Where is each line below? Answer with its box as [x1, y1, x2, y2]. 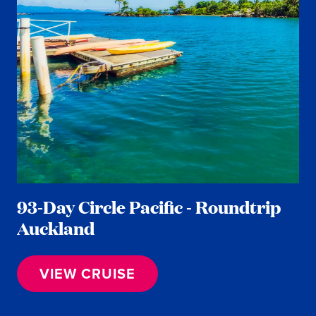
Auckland [17, 215, 95, 240]
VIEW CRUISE [39, 262, 135, 284]
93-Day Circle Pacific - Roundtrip [17, 194, 281, 219]
